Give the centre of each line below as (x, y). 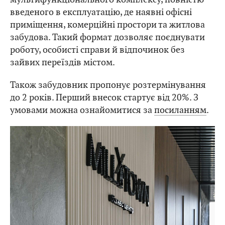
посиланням (180, 109)
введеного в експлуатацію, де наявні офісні (101, 12)
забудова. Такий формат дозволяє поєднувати (107, 37)
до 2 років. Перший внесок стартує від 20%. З (104, 97)
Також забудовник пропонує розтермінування (108, 84)
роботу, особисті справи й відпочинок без (97, 49)
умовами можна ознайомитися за (82, 109)
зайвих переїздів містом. (63, 62)
